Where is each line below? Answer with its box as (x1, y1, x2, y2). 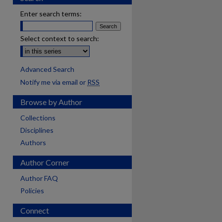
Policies (20, 186, 44, 195)
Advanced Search (20, 65, 74, 73)
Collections (20, 113, 55, 122)
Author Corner (20, 158, 69, 167)
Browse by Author (20, 97, 82, 107)
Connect (20, 206, 49, 215)
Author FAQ (20, 174, 58, 182)
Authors (20, 138, 46, 147)
